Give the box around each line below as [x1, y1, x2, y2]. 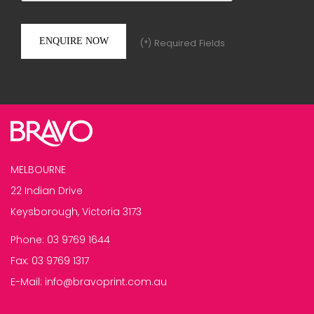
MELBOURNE [11, 163, 66, 177]
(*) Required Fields [140, 36, 225, 50]
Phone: [11, 233, 44, 247]
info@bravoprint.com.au [45, 275, 167, 289]
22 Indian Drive [11, 184, 83, 198]
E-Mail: [11, 275, 42, 289]
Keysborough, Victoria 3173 [11, 205, 142, 219]
